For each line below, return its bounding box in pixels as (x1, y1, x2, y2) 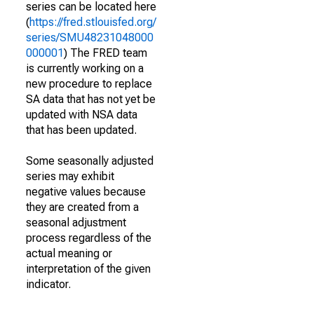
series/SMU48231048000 (26, 31, 153, 44)
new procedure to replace (26, 77, 152, 90)
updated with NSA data (26, 108, 137, 121)
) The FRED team (64, 46, 147, 60)
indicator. (26, 278, 71, 291)
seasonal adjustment (26, 216, 126, 229)
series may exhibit (26, 170, 114, 183)
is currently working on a (26, 62, 144, 75)
